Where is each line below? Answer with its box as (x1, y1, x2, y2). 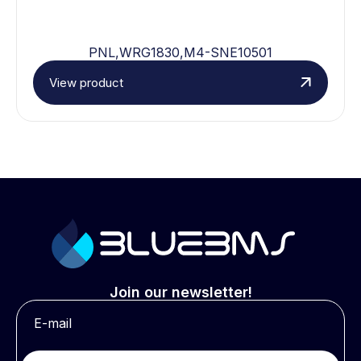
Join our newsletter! (109, 283, 252, 301)
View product (49, 74, 123, 90)
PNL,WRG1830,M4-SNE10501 (89, 44, 272, 60)
